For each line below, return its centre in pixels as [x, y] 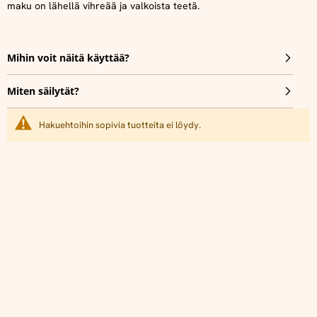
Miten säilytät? [43, 91]
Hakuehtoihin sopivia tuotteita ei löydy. [120, 125]
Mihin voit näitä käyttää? [68, 58]
